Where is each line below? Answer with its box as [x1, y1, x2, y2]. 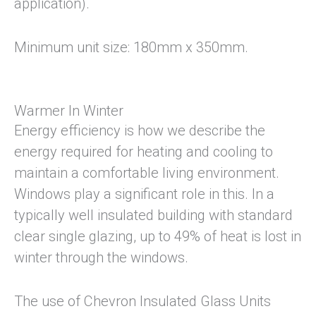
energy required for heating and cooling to [14, 143, 273, 161]
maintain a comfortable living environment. [14, 164, 279, 182]
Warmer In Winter [14, 102, 123, 120]
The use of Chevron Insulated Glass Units [14, 293, 271, 310]
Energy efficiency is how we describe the [14, 122, 265, 140]
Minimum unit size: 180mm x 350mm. [14, 39, 248, 56]
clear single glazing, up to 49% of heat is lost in [14, 228, 301, 245]
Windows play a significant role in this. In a [14, 186, 274, 203]
